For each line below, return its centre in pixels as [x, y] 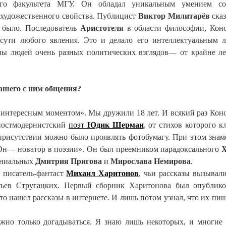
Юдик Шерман [115, 125]
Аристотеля [103, 28]
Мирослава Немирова [151, 161]
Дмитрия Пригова [70, 161]
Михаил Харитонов [103, 173]
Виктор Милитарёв [175, 16]
